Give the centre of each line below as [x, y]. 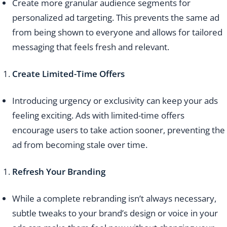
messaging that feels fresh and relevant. [91, 47]
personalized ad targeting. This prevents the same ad [116, 18]
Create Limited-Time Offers [68, 74]
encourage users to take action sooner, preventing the [119, 130]
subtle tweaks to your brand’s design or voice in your [115, 213]
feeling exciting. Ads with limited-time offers [98, 116]
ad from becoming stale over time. [80, 145]
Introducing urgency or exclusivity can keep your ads [115, 101]
